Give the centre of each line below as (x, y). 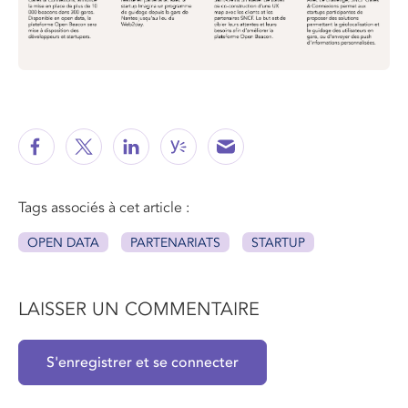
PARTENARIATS (175, 242)
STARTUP (278, 242)
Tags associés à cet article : (104, 207)
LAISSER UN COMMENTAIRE (139, 309)
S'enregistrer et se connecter (143, 362)
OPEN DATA (63, 242)
